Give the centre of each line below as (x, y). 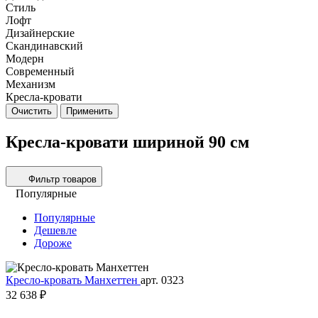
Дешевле (55, 230)
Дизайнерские (40, 33)
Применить (89, 111)
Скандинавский (44, 46)
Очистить (32, 111)
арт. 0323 (162, 280)
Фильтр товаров (62, 179)
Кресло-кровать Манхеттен (73, 280)
